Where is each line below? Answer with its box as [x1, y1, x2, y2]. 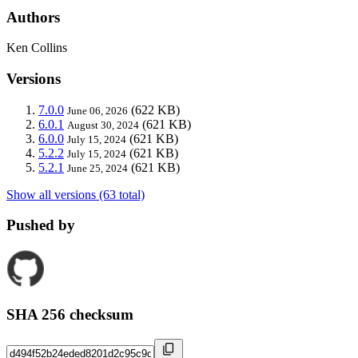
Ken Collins [6, 41, 67, 55]
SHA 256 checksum [6, 305, 133, 323]
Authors [6, 8, 60, 26]
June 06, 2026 [67, 104, 128, 117]
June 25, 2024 [67, 161, 128, 174]
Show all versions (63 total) [6, 187, 145, 201]
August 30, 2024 [67, 118, 139, 131]
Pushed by [6, 217, 75, 234]
